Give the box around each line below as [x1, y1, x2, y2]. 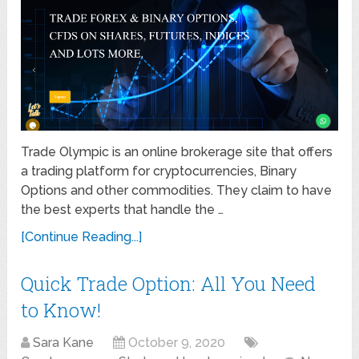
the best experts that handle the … [21, 201, 224, 217]
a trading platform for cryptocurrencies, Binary [21, 163, 297, 179]
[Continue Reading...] [21, 228, 143, 244]
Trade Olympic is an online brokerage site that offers [21, 143, 333, 159]
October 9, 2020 [128, 334, 226, 350]
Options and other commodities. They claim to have [21, 182, 333, 198]
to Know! [21, 296, 102, 323]
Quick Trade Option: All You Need [21, 270, 317, 296]
